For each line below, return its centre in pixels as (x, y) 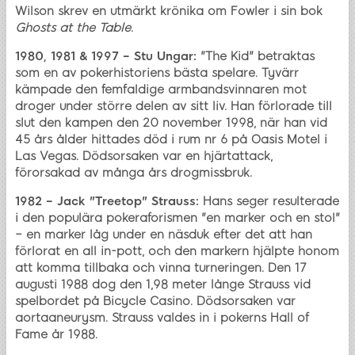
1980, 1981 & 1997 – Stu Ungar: (106, 57)
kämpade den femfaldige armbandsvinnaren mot (161, 90)
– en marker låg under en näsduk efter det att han (164, 235)
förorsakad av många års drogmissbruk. (134, 173)
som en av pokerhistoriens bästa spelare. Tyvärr (157, 73)
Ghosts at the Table (73, 28)
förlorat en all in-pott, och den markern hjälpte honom (177, 252)
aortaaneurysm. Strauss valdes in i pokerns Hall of (162, 318)
